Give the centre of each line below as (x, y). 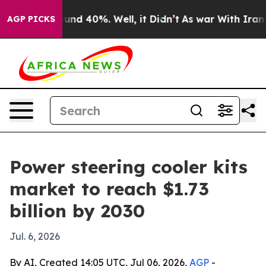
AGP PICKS (31, 19)
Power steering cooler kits (129, 167)
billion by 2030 (77, 211)
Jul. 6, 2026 (35, 236)
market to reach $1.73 (109, 189)
